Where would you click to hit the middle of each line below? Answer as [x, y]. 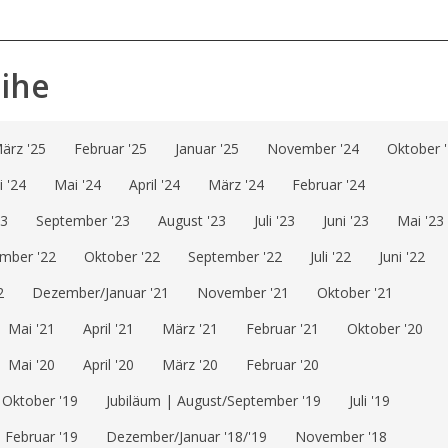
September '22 [235, 257]
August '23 [192, 221]
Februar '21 [282, 329]
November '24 [313, 149]
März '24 [236, 185]
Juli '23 [274, 221]
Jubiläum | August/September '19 [213, 401]
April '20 [108, 365]
